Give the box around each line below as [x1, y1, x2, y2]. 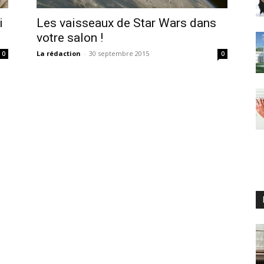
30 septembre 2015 [89, 49, 149, 58]
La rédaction [37, 49, 81, 58]
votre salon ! [37, 31, 103, 45]
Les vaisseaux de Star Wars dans [37, 16, 216, 30]
